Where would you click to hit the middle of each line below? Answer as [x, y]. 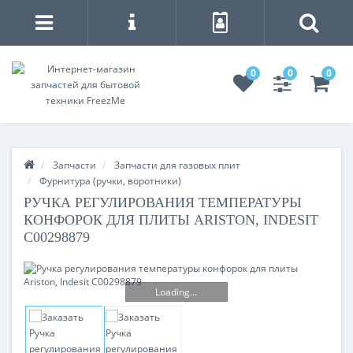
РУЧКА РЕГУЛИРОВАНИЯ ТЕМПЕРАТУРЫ [163, 203]
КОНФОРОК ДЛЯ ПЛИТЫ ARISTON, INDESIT [171, 220]
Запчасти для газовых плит [177, 165]
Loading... [176, 292]
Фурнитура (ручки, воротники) [110, 181]
